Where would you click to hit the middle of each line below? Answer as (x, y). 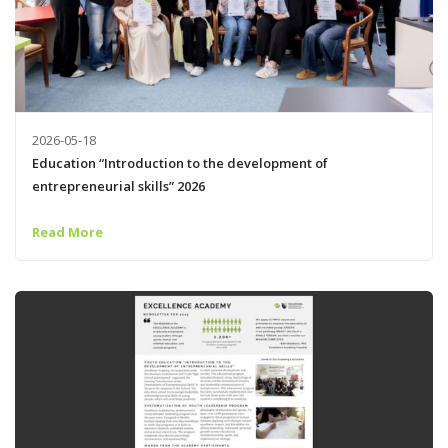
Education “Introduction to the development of (179, 162)
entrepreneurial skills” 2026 (118, 185)
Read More (67, 232)
